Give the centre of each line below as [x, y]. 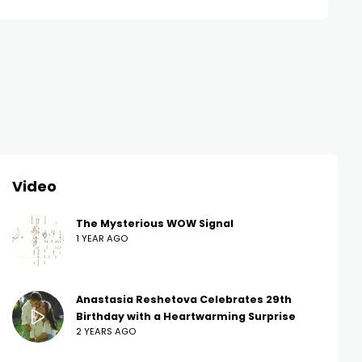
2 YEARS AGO [106, 332]
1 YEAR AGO [102, 239]
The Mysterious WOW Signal [155, 224]
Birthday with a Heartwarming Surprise [186, 317]
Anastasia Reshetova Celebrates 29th [184, 300]
